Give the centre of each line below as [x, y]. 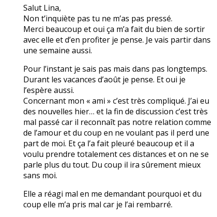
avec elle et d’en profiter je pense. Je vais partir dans [117, 39]
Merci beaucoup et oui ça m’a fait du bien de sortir [114, 29]
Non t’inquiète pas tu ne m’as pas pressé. [98, 18]
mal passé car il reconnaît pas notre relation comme [117, 122]
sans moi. [40, 175]
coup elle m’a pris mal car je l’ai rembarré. [98, 204]
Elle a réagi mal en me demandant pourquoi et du [112, 194]
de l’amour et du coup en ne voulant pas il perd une [116, 132]
